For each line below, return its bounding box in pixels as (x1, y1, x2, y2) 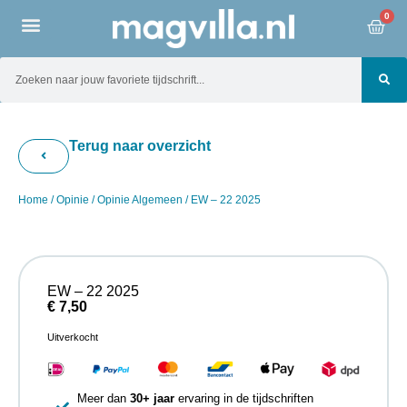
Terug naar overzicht (69, 138, 211, 154)
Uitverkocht (47, 331, 98, 342)
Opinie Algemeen (97, 194, 183, 207)
